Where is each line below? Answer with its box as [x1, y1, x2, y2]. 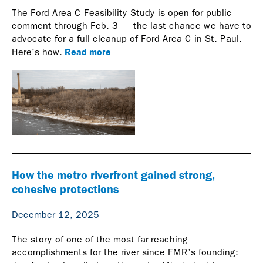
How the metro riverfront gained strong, [12, 166, 215, 184]
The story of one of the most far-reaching [12, 234, 188, 245]
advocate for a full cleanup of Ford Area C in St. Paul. [12, 32, 242, 44]
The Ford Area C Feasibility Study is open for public [12, 6, 232, 18]
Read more [62, 44, 111, 59]
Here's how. [12, 46, 62, 58]
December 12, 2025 [12, 209, 99, 221]
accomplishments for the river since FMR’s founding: [12, 247, 238, 258]
